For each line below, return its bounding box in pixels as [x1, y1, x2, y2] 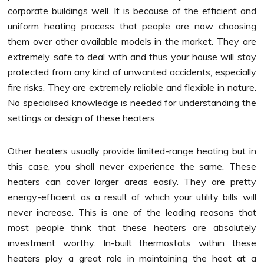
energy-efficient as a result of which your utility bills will [8, 190, 256, 203]
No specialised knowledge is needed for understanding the [8, 96, 256, 108]
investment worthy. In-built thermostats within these [8, 236, 256, 249]
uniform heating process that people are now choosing [8, 19, 256, 32]
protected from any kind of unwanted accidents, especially [8, 65, 256, 78]
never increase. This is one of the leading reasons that [8, 206, 256, 218]
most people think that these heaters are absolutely [8, 221, 256, 233]
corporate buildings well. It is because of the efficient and [8, 4, 256, 16]
